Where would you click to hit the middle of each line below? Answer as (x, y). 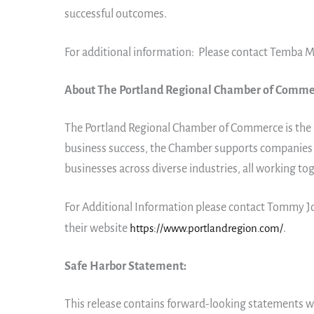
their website (97, 228)
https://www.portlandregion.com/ (206, 228)
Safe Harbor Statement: (125, 266)
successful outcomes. (116, 14)
